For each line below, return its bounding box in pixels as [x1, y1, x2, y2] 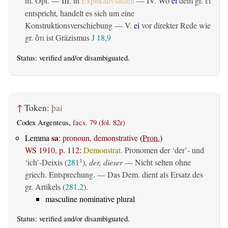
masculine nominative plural [45, 193, 135, 205]
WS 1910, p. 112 [25, 145, 79, 156]
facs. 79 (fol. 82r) [73, 117, 125, 127]
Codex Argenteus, [17, 117, 73, 127]
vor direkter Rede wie [139, 19, 211, 31]
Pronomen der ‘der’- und [123, 145, 204, 156]
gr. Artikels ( [25, 181, 65, 192]
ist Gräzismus [44, 32, 92, 43]
